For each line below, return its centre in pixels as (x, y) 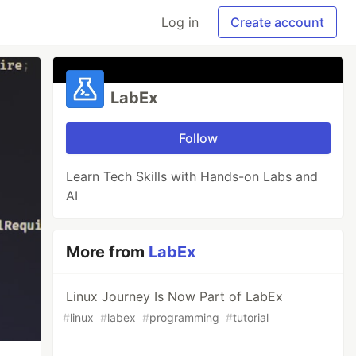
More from (108, 252)
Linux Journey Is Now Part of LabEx (175, 296)
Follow (199, 138)
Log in (180, 22)
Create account (277, 22)
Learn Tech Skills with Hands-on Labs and (192, 176)
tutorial (251, 317)
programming (185, 317)
